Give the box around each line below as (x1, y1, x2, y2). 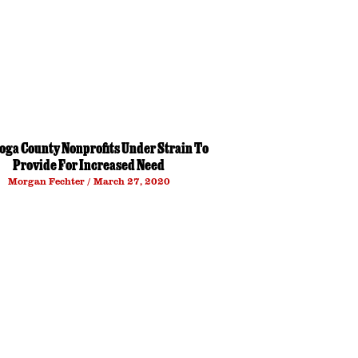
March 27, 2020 (90, 174, 170, 188)
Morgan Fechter (7, 174, 87, 188)
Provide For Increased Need (13, 159, 165, 175)
